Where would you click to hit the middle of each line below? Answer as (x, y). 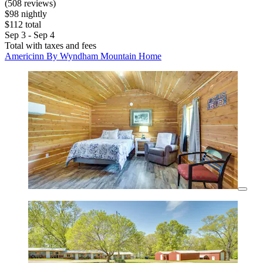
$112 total (23, 25)
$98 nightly (26, 14)
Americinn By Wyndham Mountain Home (83, 56)
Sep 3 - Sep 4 (30, 35)
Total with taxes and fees (50, 46)
